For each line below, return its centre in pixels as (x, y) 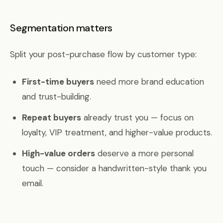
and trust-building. (56, 97)
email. (33, 183)
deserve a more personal (144, 153)
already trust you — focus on (137, 117)
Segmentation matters (61, 28)
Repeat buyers (52, 117)
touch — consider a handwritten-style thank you (114, 168)
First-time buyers (58, 82)
